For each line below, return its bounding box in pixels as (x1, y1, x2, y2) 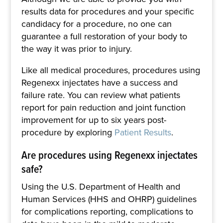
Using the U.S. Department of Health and (21, 180, 180, 193)
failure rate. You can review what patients (21, 88, 180, 102)
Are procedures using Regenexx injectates (21, 146, 198, 163)
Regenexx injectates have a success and (21, 76, 178, 89)
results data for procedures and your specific (21, 4, 194, 18)
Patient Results (114, 125, 171, 139)
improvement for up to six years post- (21, 113, 166, 126)
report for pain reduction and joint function (21, 101, 186, 114)
